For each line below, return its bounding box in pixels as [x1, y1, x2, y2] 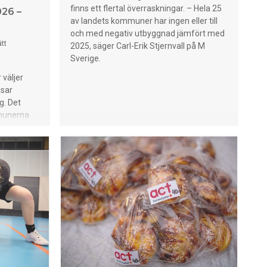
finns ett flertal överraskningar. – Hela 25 [70, 4, 222, 13]
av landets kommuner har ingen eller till [70, 16, 218, 26]
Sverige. [70, 54, 101, 63]
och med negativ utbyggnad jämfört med [70, 29, 225, 38]
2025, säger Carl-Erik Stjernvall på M [70, 41, 205, 51]
